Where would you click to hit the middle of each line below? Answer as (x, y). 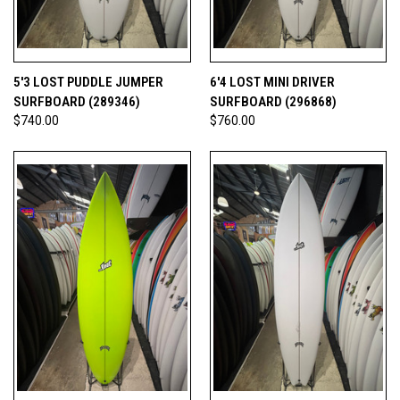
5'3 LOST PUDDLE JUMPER (88, 82)
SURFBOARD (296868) (273, 101)
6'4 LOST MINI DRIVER (272, 82)
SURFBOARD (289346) (77, 101)
